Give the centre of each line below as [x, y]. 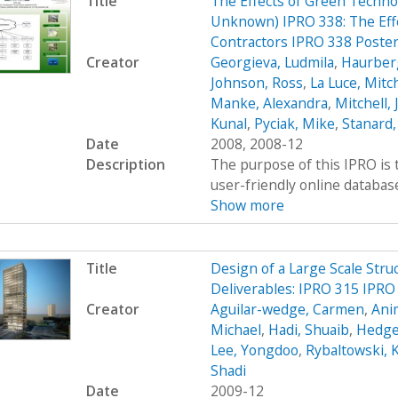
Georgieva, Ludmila [272, 63]
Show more [247, 206]
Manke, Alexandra [269, 103]
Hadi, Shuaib [308, 329]
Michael [235, 329]
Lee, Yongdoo [254, 350]
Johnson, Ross [256, 83]
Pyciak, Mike [294, 124]
